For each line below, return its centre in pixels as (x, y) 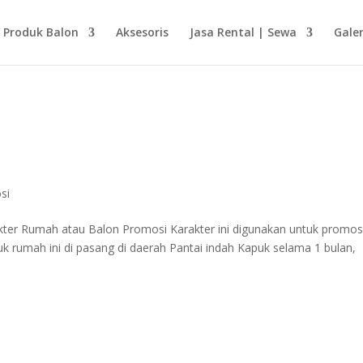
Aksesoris (142, 32)
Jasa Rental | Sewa (243, 32)
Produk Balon (41, 32)
